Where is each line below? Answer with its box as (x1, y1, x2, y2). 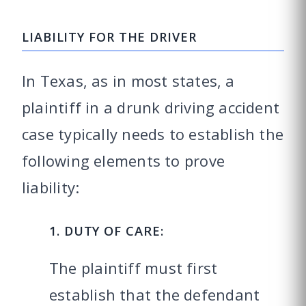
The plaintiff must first (49, 257, 218, 278)
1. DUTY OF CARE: (49, 221, 164, 239)
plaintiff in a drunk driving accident (22, 96, 280, 117)
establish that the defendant (49, 283, 260, 305)
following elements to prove (22, 150, 225, 171)
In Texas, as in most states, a (22, 70, 235, 91)
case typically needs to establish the (22, 123, 284, 144)
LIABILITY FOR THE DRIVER (22, 28, 197, 45)
